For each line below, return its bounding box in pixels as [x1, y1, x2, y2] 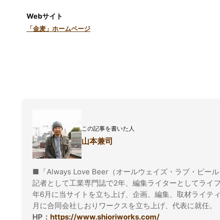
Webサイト [27, 12, 63, 21]
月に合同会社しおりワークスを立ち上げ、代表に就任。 [32, 201, 217, 211]
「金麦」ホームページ [27, 25, 90, 33]
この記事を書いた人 [82, 125, 135, 133]
